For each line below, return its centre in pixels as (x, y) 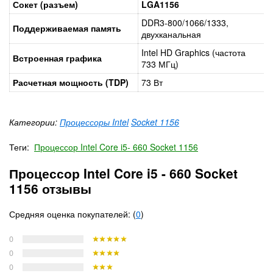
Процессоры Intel (94, 122)
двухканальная (171, 34)
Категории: (34, 122)
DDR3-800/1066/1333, (185, 22)
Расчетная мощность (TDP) (71, 82)
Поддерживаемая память (67, 28)
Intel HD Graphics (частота (193, 52)
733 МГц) (160, 64)
